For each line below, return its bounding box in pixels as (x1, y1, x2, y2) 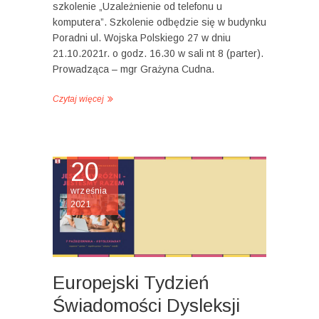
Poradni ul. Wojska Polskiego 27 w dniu (53, 31, 231, 43)
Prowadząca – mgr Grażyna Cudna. (53, 63, 214, 75)
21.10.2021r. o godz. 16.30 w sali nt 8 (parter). (53, 47, 263, 59)
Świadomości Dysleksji (53, 294, 240, 316)
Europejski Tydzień (53, 271, 209, 293)
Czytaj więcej (53, 93, 104, 104)
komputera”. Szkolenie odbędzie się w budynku (53, 16, 266, 28)
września (70, 185, 108, 196)
